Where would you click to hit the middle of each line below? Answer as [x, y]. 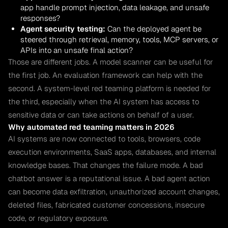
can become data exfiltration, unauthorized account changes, [114, 191]
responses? [40, 18]
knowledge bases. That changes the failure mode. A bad [106, 165]
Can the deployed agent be [153, 28]
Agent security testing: [63, 28]
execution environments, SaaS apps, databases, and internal [112, 152]
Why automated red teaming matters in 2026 [91, 127]
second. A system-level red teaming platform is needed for [110, 88]
